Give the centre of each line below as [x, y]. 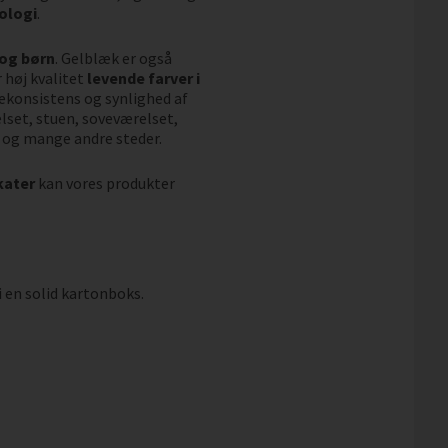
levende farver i [143, 77]
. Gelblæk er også [113, 57]
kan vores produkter [104, 182]
